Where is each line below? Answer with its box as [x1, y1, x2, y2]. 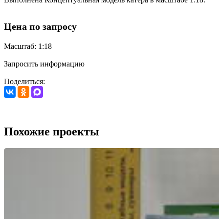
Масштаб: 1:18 [4, 42, 52, 51]
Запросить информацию [4, 60, 85, 68]
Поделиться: [4, 77, 45, 86]
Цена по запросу [4, 21, 77, 32]
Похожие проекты [4, 125, 99, 138]
